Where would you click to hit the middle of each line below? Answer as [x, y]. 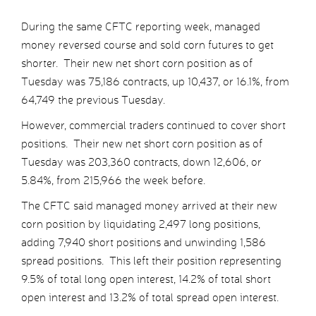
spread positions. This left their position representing [151, 261]
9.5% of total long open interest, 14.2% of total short [146, 279]
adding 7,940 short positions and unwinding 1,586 [144, 243]
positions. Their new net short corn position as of [142, 144]
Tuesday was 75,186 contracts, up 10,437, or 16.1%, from [155, 82]
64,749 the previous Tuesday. [93, 100]
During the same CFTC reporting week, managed [141, 27]
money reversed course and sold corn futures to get [147, 45]
